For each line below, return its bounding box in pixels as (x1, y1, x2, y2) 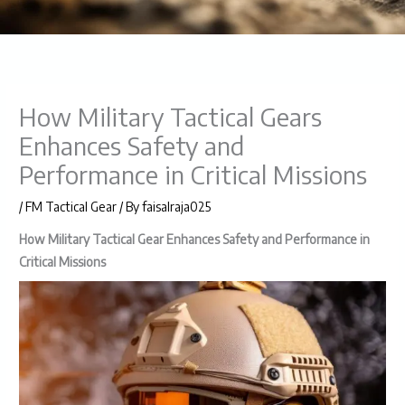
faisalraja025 (142, 199, 212, 215)
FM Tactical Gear (25, 199, 118, 215)
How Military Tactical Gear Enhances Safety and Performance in (19, 231, 371, 247)
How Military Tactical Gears (19, 101, 323, 133)
